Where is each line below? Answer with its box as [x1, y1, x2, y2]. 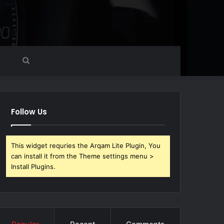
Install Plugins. [11, 162, 56, 170]
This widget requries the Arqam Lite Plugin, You [11, 141, 161, 149]
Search [28, 55, 54, 65]
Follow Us [11, 106, 47, 117]
